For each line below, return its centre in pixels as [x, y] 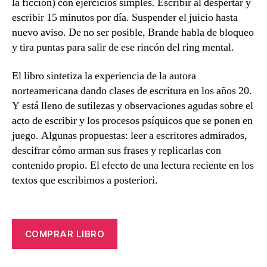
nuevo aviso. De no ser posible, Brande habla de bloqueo [133, 33]
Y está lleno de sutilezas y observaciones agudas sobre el [133, 105]
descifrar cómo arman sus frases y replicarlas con [117, 150]
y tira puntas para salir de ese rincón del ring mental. [123, 48]
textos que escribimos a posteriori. [85, 180]
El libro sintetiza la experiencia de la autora [104, 76]
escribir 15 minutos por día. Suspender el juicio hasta [125, 18]
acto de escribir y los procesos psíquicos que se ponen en [132, 120]
